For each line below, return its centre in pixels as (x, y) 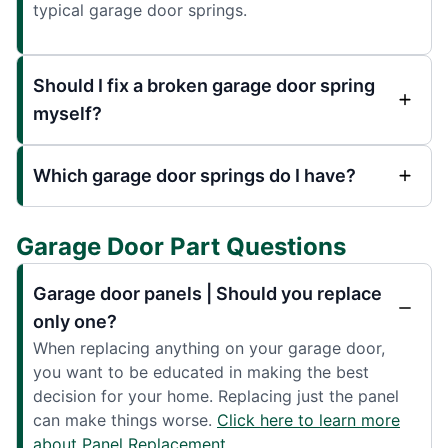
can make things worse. (125, 419)
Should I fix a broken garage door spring (204, 85)
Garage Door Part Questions (181, 246)
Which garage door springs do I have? (194, 175)
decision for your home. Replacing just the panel (216, 395)
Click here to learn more (308, 419)
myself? (67, 113)
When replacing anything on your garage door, (209, 347)
